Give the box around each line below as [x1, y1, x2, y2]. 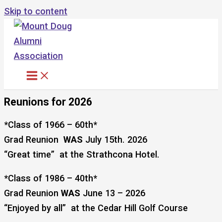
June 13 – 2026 [80, 188, 145, 199]
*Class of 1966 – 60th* [4, 119, 97, 130]
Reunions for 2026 [4, 96, 92, 108]
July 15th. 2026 [83, 134, 147, 145]
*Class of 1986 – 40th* [4, 173, 97, 184]
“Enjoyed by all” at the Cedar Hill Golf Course [4, 203, 188, 214]
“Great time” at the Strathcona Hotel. [4, 149, 160, 160]
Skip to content [4, 6, 67, 16]
